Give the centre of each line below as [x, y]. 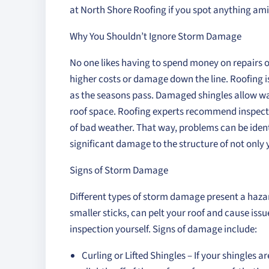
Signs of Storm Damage [119, 171]
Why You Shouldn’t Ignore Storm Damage [156, 37]
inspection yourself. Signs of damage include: [163, 229]
